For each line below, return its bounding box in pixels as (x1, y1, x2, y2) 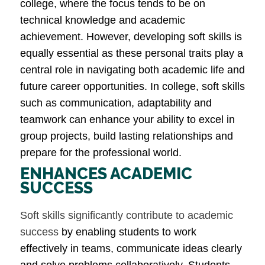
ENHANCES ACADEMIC (20, 164, 192, 183)
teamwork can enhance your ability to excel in (20, 114, 235, 126)
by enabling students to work (59, 226, 196, 238)
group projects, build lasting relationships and (20, 130, 233, 143)
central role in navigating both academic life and (20, 64, 245, 76)
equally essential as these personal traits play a (20, 47, 243, 60)
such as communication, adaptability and (20, 97, 212, 109)
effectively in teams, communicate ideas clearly (20, 243, 242, 255)
